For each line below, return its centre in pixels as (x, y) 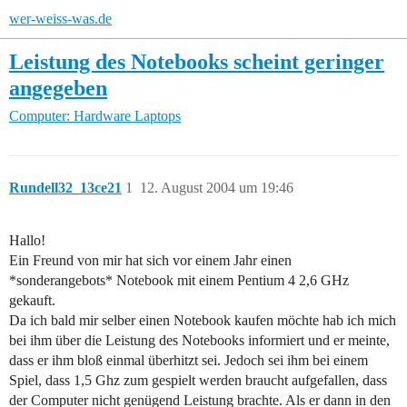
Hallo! (27, 241)
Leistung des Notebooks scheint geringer (197, 61)
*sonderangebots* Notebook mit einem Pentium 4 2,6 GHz (179, 281)
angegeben (58, 88)
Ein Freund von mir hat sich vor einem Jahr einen (150, 261)
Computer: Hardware (70, 116)
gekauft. (32, 301)
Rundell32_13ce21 (65, 188)
